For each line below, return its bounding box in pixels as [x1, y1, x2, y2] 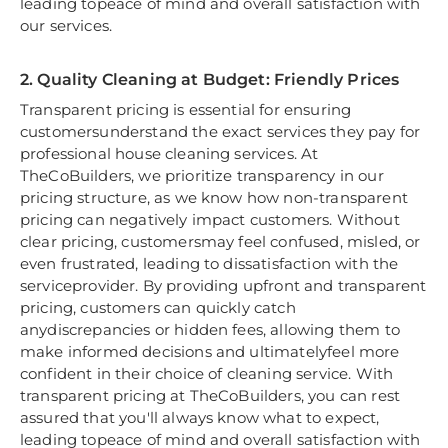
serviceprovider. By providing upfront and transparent [20, 276, 427, 296]
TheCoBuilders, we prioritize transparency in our [20, 166, 384, 186]
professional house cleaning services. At [20, 144, 319, 164]
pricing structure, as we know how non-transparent [20, 188, 408, 208]
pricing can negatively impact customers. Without [20, 210, 400, 230]
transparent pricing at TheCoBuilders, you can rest [20, 386, 401, 406]
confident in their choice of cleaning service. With [20, 364, 394, 384]
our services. [20, 16, 113, 36]
